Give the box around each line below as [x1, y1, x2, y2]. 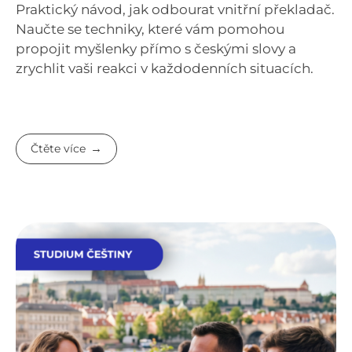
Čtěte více [31, 142, 86, 156]
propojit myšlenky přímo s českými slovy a [16, 40, 296, 57]
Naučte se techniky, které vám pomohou [16, 20, 284, 37]
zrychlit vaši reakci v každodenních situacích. [16, 60, 313, 76]
